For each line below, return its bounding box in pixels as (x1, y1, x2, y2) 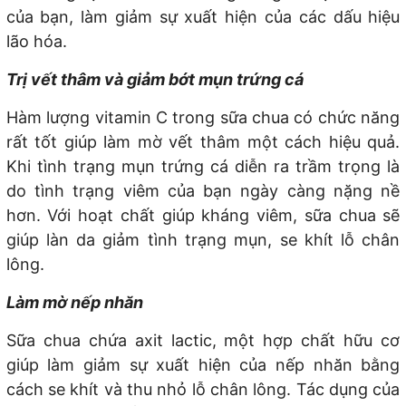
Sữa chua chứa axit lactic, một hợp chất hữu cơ (5, 331, 401, 351)
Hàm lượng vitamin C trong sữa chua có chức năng (5, 108, 401, 128)
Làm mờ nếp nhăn (5, 293, 143, 313)
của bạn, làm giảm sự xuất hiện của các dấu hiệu (5, 7, 401, 27)
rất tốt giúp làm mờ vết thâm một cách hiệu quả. (5, 132, 401, 152)
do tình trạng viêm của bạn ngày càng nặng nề (5, 181, 401, 201)
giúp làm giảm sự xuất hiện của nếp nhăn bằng (5, 355, 401, 375)
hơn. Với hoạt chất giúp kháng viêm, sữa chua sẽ (5, 206, 401, 226)
